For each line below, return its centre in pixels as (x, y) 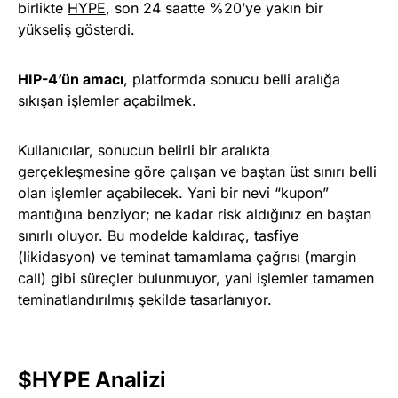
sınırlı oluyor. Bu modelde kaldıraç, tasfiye (158, 235)
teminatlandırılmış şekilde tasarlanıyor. (145, 299)
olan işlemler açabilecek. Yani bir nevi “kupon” (173, 192)
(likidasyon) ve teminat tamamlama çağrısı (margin (187, 256)
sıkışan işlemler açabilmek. (107, 100)
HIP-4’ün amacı (71, 79)
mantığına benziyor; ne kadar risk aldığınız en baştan (195, 214)
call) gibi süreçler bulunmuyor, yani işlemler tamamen (196, 278)
